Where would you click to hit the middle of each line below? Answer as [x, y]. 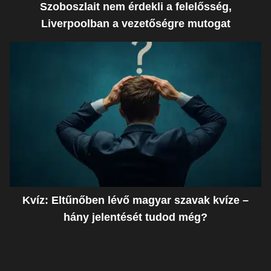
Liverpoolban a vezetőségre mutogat [135, 23]
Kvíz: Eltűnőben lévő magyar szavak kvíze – [135, 200]
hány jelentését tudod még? [135, 217]
